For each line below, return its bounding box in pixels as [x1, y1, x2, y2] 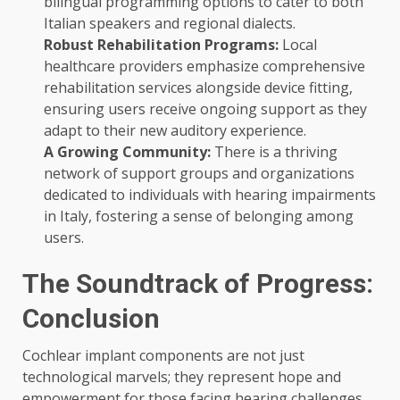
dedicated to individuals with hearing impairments [44, 185, 376, 205]
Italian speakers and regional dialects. [44, 13, 296, 34]
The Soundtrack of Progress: [22, 268, 373, 300]
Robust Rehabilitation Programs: [44, 35, 279, 55]
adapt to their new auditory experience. [44, 121, 306, 141]
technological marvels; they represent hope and [22, 367, 341, 387]
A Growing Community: [44, 142, 211, 162]
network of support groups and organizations [44, 163, 354, 184]
